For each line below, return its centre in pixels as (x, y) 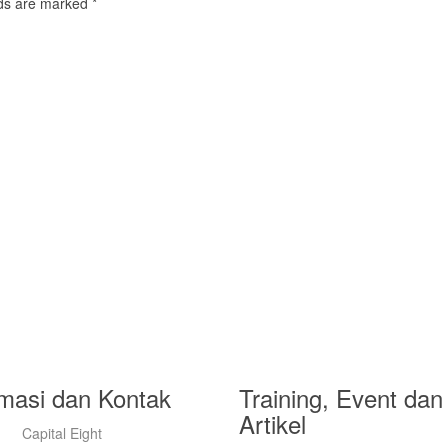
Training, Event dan (341, 397)
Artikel (272, 423)
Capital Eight (61, 433)
